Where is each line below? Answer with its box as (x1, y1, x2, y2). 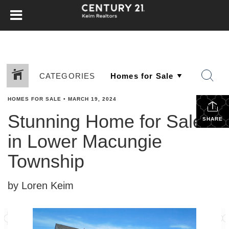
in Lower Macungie (8, 131, 162, 152)
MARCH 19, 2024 (68, 96, 117, 102)
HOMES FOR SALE (8, 96, 61, 102)
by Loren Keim (8, 180, 74, 191)
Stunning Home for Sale (8, 111, 203, 132)
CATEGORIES (39, 71, 96, 80)
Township (8, 151, 84, 172)
